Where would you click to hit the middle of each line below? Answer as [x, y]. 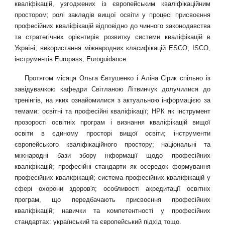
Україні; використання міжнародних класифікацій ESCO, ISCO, [113, 48]
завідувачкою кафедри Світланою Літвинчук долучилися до [113, 89]
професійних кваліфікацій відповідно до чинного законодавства [113, 26]
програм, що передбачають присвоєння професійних [113, 200]
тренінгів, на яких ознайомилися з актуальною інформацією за [113, 100]
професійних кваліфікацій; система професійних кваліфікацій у [113, 178]
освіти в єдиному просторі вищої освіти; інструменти [113, 134]
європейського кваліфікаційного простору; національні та [113, 145]
